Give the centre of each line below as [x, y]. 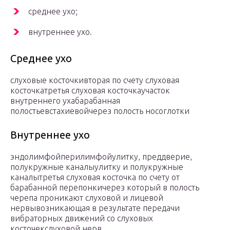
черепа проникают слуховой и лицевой [87, 198]
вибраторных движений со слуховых [82, 218]
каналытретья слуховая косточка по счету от [95, 177]
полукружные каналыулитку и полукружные [97, 167]
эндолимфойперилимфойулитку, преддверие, [101, 157]
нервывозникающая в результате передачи [95, 208]
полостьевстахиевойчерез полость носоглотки [100, 111]
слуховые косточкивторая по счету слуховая [95, 80]
